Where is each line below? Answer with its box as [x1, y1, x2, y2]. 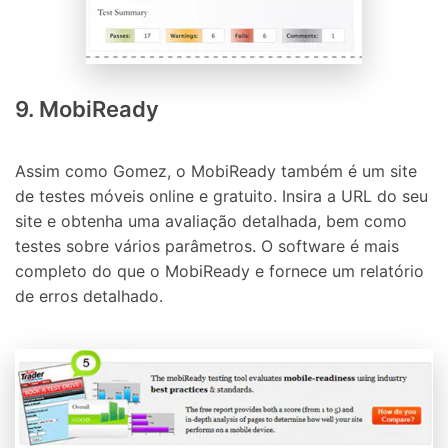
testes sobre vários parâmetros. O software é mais [15, 235, 399, 256]
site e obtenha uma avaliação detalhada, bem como [15, 210, 407, 231]
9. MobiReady [15, 96, 159, 123]
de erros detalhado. [15, 285, 163, 306]
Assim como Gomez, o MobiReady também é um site [15, 160, 417, 181]
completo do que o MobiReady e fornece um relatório [15, 260, 424, 281]
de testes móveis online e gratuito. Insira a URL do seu [15, 185, 428, 206]
